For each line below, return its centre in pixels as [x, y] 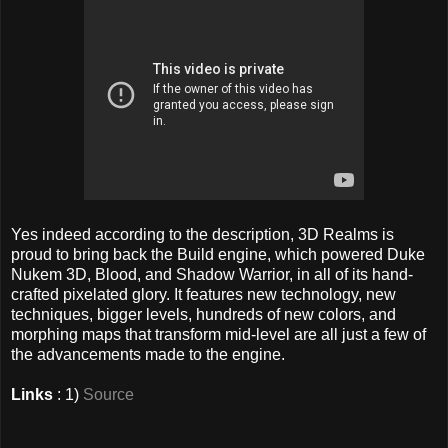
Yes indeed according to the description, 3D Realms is [202, 235]
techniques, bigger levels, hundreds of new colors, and [203, 315]
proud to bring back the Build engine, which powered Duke [218, 255]
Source [108, 395]
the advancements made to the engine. [148, 355]
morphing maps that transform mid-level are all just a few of [218, 335]
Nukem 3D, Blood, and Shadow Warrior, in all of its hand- [212, 275]
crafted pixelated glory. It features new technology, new [203, 295]
